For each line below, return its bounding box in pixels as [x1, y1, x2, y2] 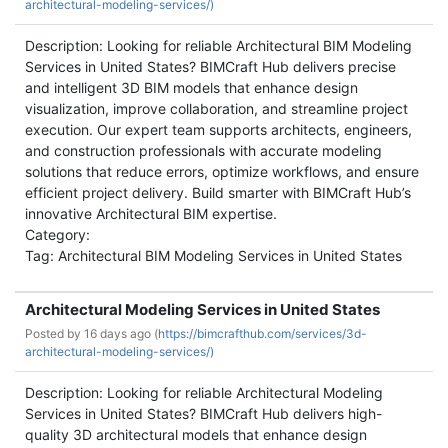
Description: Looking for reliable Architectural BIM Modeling [25, 37, 412, 54]
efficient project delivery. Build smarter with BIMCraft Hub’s [25, 184, 411, 201]
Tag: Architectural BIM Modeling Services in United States [25, 247, 402, 264]
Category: [25, 226, 90, 243]
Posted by [25, 326, 84, 341]
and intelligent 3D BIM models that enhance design [25, 79, 358, 96]
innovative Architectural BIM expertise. [25, 205, 277, 222]
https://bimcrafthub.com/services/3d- [158, 326, 367, 341]
